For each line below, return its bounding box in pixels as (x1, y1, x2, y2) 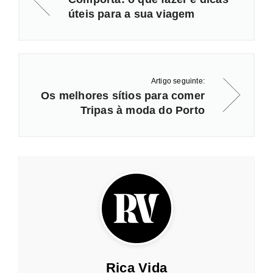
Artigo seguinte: (151, 76, 205, 85)
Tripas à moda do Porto (80, 104, 205, 116)
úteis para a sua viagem (68, 7, 195, 20)
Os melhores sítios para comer (41, 89, 205, 102)
